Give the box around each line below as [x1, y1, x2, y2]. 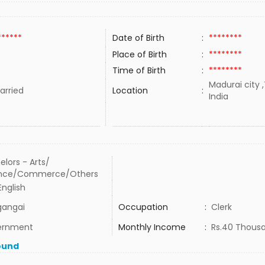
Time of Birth [112, 64, 166, 76]
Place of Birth [112, 49, 167, 60]
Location [112, 85, 148, 96]
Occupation [118, 201, 168, 213]
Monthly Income [118, 221, 186, 233]
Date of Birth [112, 32, 164, 44]
